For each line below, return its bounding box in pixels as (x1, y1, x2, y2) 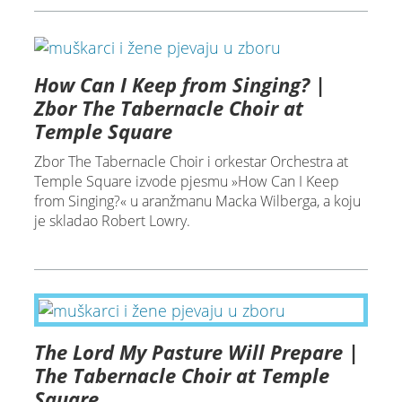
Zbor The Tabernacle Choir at (33, 94, 303, 122)
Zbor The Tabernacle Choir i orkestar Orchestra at (33, 152, 348, 172)
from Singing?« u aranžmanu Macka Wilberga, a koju (33, 191, 361, 212)
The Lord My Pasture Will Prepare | (33, 337, 359, 365)
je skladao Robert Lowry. (33, 211, 190, 232)
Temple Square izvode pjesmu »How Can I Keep (33, 171, 339, 192)
